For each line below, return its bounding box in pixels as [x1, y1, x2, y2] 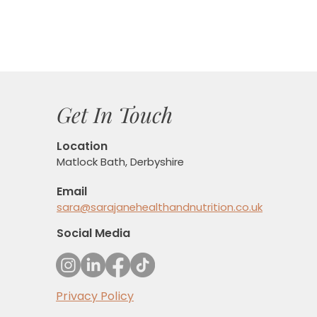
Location [57, 138, 108, 154]
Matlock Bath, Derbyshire [57, 154, 185, 169]
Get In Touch [57, 100, 173, 129]
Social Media [57, 225, 131, 241]
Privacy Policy [56, 288, 134, 304]
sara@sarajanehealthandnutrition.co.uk [57, 200, 263, 214]
